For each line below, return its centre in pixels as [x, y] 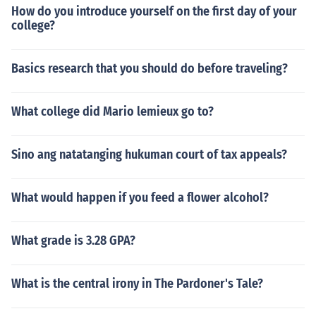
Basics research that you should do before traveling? [150, 68]
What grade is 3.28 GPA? [73, 241]
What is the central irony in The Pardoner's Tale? [137, 284]
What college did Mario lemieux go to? [113, 111]
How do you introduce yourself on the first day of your [154, 11]
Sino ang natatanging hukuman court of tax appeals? [149, 154]
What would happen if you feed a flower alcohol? [140, 197]
